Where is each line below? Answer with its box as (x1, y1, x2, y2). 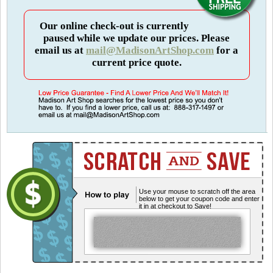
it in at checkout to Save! (139, 202, 211, 210)
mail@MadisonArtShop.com (86, 44, 214, 56)
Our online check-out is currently (39, 20, 189, 32)
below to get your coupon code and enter (139, 195, 260, 202)
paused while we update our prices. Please (43, 32, 230, 44)
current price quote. (91, 57, 182, 68)
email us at (35, 44, 86, 56)
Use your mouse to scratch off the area (139, 188, 255, 195)
